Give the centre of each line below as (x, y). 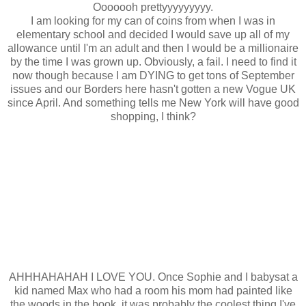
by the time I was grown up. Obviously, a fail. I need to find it (153, 61)
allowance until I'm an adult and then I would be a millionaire (153, 48)
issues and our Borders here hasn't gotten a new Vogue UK (153, 89)
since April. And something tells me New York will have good (153, 102)
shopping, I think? (153, 116)
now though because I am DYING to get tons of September (153, 75)
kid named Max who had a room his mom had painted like (153, 290)
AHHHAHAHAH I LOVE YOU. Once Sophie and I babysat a (153, 277)
